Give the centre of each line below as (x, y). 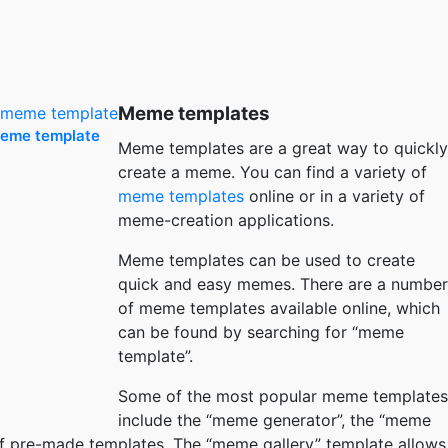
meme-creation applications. (226, 219)
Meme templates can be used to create (266, 259)
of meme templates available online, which (279, 307)
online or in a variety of (334, 195)
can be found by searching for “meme (261, 331)
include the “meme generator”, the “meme (274, 419)
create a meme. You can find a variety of (272, 171)
